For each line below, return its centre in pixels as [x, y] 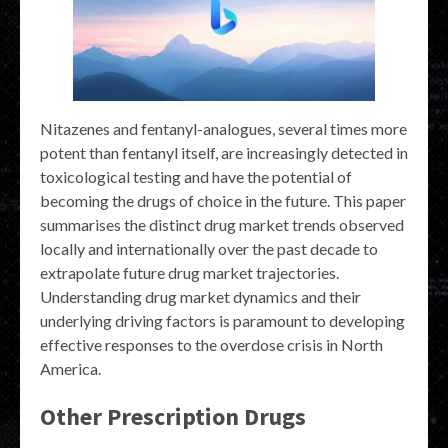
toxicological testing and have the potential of [196, 176]
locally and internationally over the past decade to [209, 248]
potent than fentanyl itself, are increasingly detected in [224, 152]
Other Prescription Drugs [173, 416]
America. [70, 368]
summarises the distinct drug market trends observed [222, 224]
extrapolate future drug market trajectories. [189, 272]
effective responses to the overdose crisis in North [211, 344]
